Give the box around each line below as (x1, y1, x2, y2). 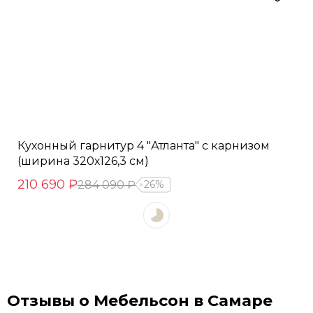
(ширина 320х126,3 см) (17, 154, 149, 168)
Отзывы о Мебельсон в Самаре (7, 291, 272, 311)
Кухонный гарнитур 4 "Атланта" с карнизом (17, 139, 270, 153)
